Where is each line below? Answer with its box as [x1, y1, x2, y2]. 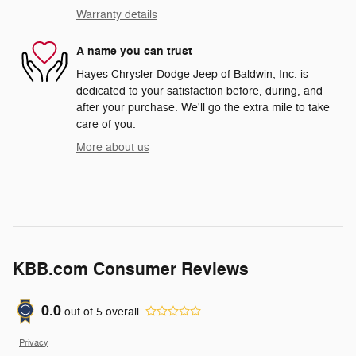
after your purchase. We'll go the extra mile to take [76, 101, 330, 115]
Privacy [19, 338, 48, 349]
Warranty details [76, 8, 157, 22]
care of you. [76, 118, 136, 132]
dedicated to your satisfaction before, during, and [76, 84, 323, 99]
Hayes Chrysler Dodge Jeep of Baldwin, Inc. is [76, 68, 308, 82]
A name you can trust [76, 43, 192, 59]
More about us [76, 141, 149, 155]
